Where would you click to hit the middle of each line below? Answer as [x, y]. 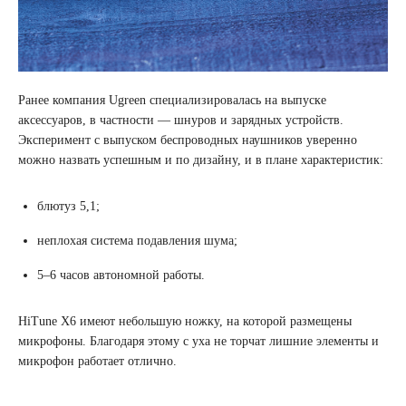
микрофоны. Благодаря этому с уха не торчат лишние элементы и [198, 341]
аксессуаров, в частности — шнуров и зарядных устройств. [181, 120]
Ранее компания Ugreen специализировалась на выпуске [172, 100]
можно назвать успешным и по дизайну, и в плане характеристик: [203, 159]
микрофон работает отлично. [97, 361]
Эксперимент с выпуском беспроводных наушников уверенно [188, 140]
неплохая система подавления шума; [139, 240]
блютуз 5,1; [70, 206]
